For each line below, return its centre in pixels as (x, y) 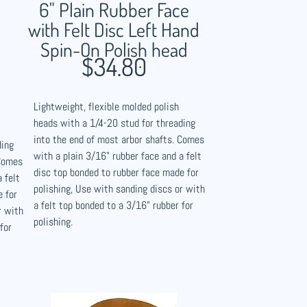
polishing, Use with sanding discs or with (119, 189)
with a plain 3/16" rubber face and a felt (118, 156)
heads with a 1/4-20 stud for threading (114, 123)
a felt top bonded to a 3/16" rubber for (113, 205)
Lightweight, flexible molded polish (106, 107)
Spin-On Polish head (114, 49)
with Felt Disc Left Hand (114, 29)
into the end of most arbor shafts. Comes (119, 139)
